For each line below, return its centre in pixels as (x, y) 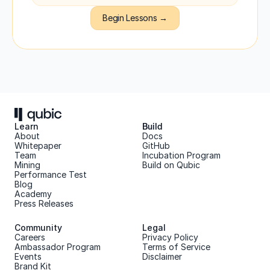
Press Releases (44, 203)
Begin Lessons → (135, 18)
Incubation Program (181, 155)
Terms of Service (176, 247)
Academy (33, 194)
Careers (30, 237)
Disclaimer (162, 256)
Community (38, 228)
